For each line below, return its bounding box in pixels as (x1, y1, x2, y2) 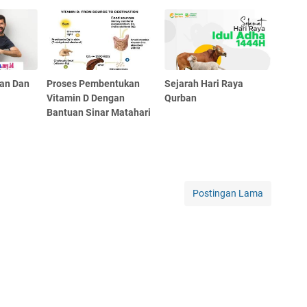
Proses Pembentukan (47, 77, 140, 89)
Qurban (164, 92, 197, 103)
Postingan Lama (193, 187, 263, 199)
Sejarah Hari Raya (164, 77, 244, 89)
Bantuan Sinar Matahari (47, 106, 151, 118)
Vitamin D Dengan (47, 92, 125, 103)
